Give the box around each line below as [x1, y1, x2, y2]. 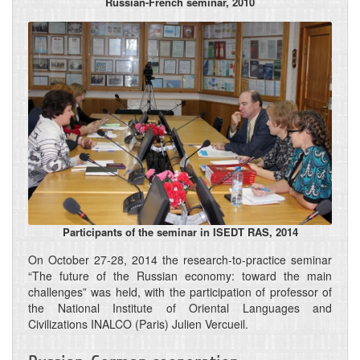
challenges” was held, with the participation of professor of [28, 283, 332, 300]
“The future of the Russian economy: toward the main [28, 267, 332, 284]
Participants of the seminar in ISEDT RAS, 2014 [62, 223, 298, 239]
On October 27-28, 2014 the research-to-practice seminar [28, 251, 332, 268]
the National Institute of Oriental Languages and [28, 299, 332, 316]
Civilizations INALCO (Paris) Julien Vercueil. [28, 315, 248, 332]
